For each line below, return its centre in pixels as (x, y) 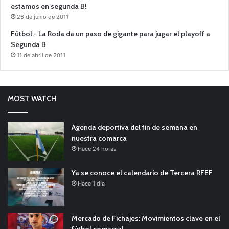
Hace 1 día (91, 184)
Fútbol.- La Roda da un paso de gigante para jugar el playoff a (110, 34)
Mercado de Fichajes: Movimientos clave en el (146, 219)
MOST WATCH (32, 99)
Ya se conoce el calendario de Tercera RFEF (142, 173)
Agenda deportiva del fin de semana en (134, 128)
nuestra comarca (99, 138)
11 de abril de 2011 (41, 55)
